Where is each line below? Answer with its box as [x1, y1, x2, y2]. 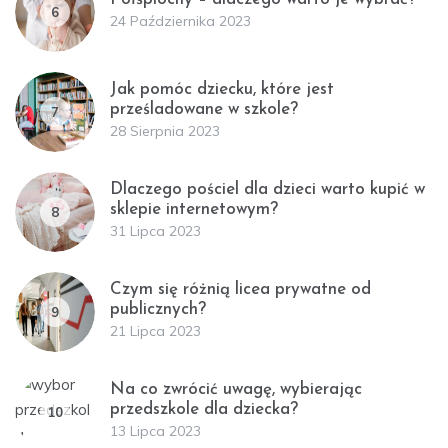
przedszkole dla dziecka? [110, 400, 298, 418]
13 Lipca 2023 [110, 421, 201, 440]
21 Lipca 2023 [110, 321, 201, 340]
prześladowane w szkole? [110, 100, 298, 118]
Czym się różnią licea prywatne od [110, 280, 371, 298]
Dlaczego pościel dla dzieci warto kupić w [110, 180, 425, 198]
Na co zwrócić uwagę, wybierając [110, 380, 362, 398]
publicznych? [110, 300, 206, 318]
